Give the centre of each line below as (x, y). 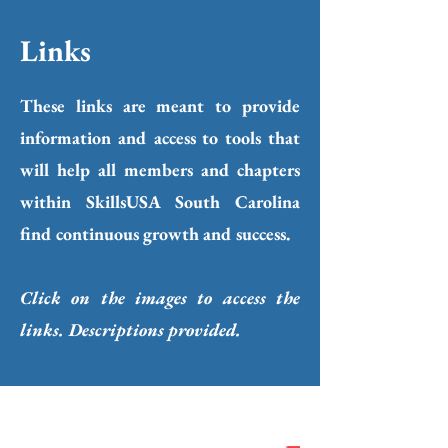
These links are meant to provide (160, 105)
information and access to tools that (160, 137)
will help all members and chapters (160, 169)
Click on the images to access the (160, 297)
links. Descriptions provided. (130, 329)
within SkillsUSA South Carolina (160, 201)
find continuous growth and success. (155, 233)
